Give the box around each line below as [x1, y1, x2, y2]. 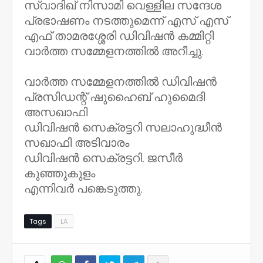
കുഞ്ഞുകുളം [24, 165, 98, 181]
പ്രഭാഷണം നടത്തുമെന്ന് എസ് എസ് [24, 12, 228, 29]
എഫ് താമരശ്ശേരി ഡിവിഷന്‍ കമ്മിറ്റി [24, 28, 214, 44]
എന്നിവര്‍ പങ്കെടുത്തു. [24, 180, 142, 197]
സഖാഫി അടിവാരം [24, 134, 132, 151]
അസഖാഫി [24, 104, 90, 120]
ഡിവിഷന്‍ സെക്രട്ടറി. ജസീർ [24, 150, 183, 166]
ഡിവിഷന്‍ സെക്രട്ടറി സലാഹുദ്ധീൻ [24, 119, 222, 136]
